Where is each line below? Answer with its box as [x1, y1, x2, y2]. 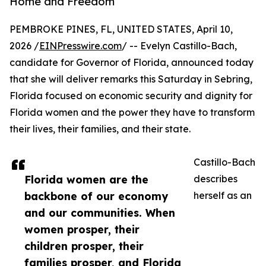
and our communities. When [24, 206, 175, 220]
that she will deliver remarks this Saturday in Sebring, [9, 73, 252, 85]
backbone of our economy [24, 189, 168, 203]
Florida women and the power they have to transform [9, 106, 255, 119]
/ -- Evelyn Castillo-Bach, [122, 40, 237, 52]
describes [194, 173, 237, 185]
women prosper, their [24, 223, 140, 236]
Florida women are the [24, 173, 148, 186]
